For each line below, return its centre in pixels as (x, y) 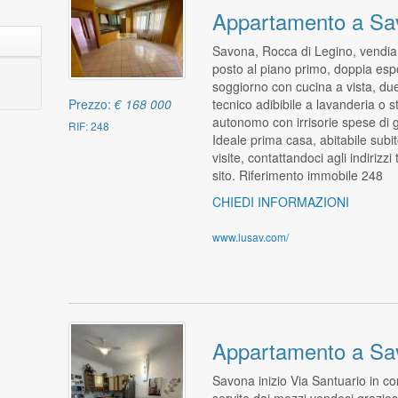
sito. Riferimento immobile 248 (297, 175)
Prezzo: (92, 104)
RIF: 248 (89, 126)
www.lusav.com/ (250, 236)
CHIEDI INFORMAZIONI (280, 201)
